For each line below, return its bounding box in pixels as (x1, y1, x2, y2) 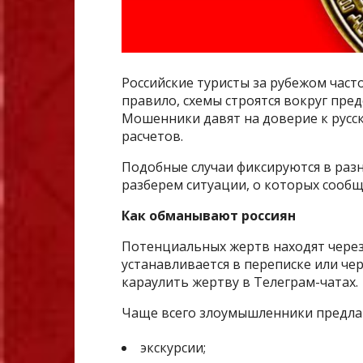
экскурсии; (140, 339, 206, 357)
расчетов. (122, 127, 183, 146)
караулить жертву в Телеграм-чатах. (122, 273, 358, 292)
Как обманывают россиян (122, 207, 296, 225)
